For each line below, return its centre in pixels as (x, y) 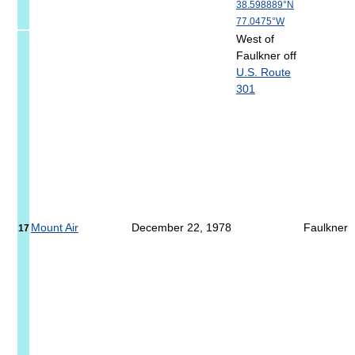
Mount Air (55, 228)
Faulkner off (266, 56)
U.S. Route (263, 73)
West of (255, 39)
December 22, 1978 (181, 228)
